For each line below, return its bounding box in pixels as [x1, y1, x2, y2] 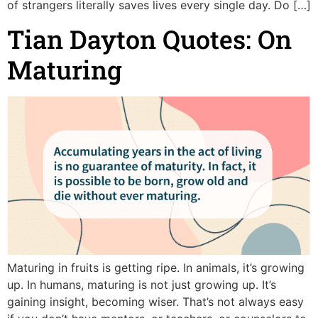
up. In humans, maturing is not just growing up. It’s [7, 278, 276, 292]
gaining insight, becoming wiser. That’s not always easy [7, 295, 304, 309]
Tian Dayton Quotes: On [7, 21, 292, 56]
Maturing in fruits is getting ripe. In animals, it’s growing [7, 261, 305, 275]
